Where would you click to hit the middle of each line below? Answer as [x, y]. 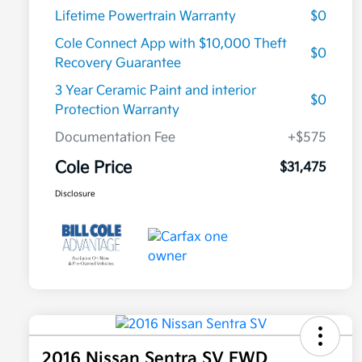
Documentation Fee [115, 138]
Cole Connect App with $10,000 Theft [171, 44]
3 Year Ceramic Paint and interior [156, 91]
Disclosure [75, 194]
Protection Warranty [117, 111]
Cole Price [93, 168]
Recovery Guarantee [118, 64]
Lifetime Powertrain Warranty [145, 17]
